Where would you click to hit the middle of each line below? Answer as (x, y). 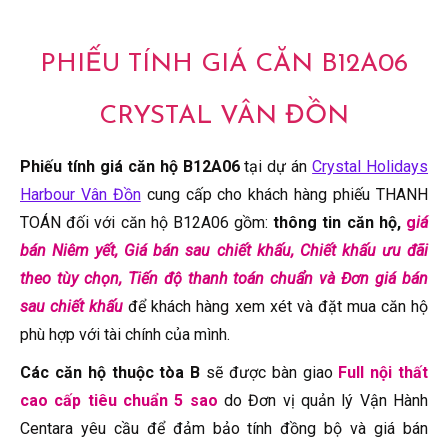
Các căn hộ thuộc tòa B (110, 372)
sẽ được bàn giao (269, 372)
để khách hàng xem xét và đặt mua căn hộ (276, 306)
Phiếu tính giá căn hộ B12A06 (132, 166)
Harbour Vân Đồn (80, 194)
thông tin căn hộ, (337, 222)
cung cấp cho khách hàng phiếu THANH (284, 194)
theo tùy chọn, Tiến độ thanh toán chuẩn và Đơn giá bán (224, 278)
